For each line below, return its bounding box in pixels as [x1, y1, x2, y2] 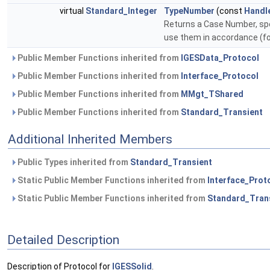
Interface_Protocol [181, 71, 259, 81]
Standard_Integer [86, 6, 157, 16]
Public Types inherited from [16, 157, 130, 168]
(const [215, 6, 244, 16]
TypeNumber [164, 6, 215, 16]
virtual [60, 6, 86, 16]
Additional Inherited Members [8, 132, 172, 147]
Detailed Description [7, 233, 119, 247]
